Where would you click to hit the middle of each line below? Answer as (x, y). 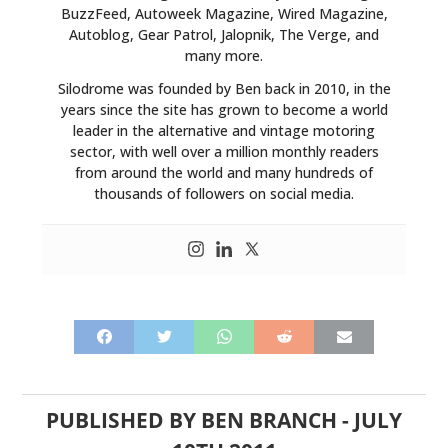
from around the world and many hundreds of (224, 172)
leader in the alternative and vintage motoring (224, 130)
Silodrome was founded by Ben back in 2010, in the (224, 88)
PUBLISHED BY (123, 419)
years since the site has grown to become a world (224, 109)
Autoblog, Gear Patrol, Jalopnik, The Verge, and (224, 34)
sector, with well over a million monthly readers (224, 151)
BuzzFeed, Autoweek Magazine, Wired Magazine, (224, 13)
